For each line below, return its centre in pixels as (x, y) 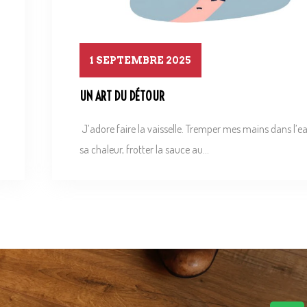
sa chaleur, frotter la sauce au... (144, 149)
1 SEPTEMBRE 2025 (140, 61)
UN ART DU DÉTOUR (122, 97)
